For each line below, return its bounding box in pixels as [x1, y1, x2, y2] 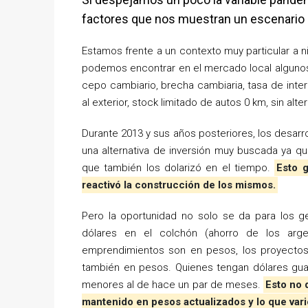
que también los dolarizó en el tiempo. [82, 162, 275, 175]
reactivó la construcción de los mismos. [82, 179, 276, 192]
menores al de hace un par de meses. [82, 278, 263, 291]
